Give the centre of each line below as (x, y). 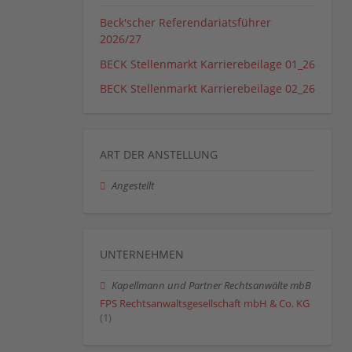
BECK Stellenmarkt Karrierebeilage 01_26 (207, 64)
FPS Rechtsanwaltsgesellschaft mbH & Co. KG (205, 303)
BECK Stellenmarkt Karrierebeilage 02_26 (207, 89)
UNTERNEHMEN (142, 255)
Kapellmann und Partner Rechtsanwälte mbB (212, 286)
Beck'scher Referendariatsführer (185, 23)
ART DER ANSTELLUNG (159, 155)
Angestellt (133, 186)
